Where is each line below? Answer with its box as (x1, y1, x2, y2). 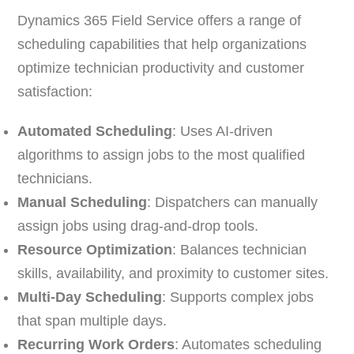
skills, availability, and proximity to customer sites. (17, 265, 330, 282)
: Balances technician (172, 242, 307, 258)
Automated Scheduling (17, 123, 173, 140)
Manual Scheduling (17, 194, 148, 211)
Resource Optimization (17, 242, 173, 258)
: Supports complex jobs (162, 289, 314, 306)
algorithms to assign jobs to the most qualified (17, 147, 306, 164)
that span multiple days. (17, 313, 168, 330)
